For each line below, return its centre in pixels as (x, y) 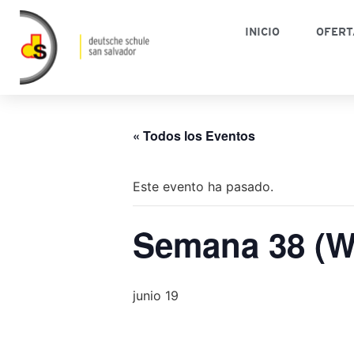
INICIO (263, 32)
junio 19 (156, 296)
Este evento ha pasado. (203, 187)
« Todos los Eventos (194, 136)
